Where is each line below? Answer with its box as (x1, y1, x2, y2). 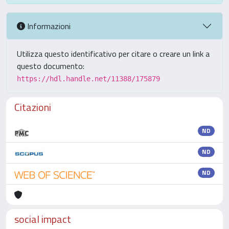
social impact (14, 211, 71, 227)
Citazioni (14, 99, 51, 115)
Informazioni (25, 19, 71, 32)
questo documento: (17, 60, 84, 72)
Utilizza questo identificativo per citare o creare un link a (17, 48, 210, 60)
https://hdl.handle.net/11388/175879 (17, 75, 160, 83)
